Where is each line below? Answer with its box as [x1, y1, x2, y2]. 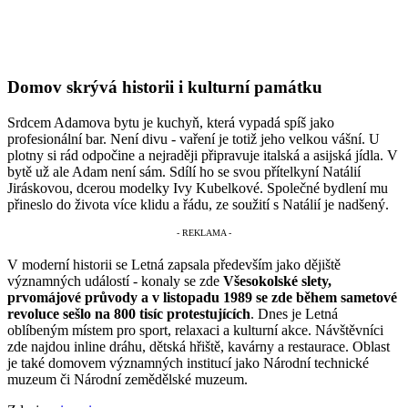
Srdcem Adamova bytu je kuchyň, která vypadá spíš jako [7, 114, 334, 130]
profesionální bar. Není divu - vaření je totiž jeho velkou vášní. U [7, 130, 380, 147]
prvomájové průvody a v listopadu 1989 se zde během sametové [7, 290, 397, 306]
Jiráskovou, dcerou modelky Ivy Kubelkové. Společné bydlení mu [7, 179, 388, 196]
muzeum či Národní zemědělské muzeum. [7, 372, 248, 388]
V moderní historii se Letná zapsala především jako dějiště [7, 257, 341, 273]
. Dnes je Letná [250, 306, 338, 322]
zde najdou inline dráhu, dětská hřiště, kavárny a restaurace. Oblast [7, 339, 390, 355]
